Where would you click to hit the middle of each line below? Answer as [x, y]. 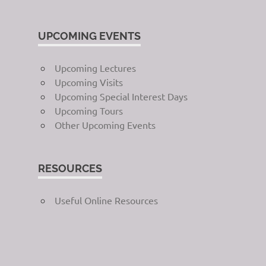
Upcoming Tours [88, 110]
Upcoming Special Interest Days [121, 96]
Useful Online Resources [106, 200]
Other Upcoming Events [105, 124]
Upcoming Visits [88, 82]
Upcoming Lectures [95, 67]
